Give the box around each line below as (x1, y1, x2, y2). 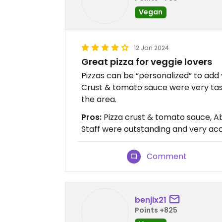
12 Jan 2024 (134, 44, 169, 52)
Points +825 (135, 205, 177, 215)
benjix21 (135, 194, 166, 206)
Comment (147, 151, 187, 162)
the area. (81, 94, 116, 105)
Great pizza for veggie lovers (81, 55, 212, 68)
